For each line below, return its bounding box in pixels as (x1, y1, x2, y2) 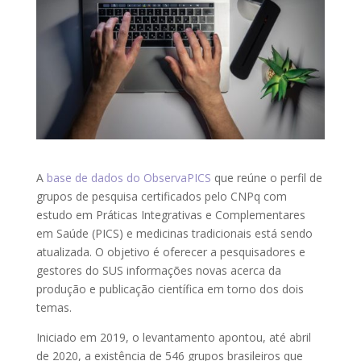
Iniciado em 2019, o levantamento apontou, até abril (35, 329, 311, 345)
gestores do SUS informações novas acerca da (35, 262, 281, 278)
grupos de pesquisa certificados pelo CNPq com (35, 188, 287, 204)
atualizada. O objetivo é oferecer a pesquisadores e (35, 243, 305, 259)
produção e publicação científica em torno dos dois (35, 280, 304, 297)
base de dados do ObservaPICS (46, 169, 211, 185)
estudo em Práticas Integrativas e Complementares (35, 206, 305, 222)
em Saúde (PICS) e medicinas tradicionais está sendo (35, 225, 313, 241)
